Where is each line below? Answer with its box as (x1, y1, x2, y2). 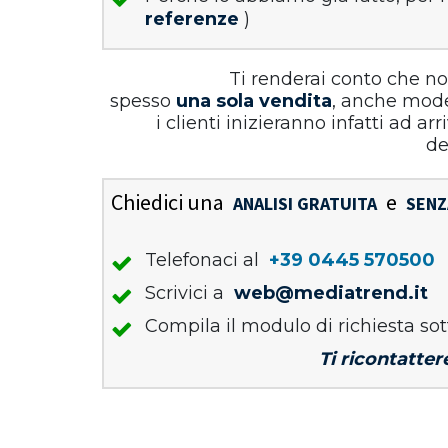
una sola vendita (176, 90, 332, 112)
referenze (145, 8, 239, 30)
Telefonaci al (145, 249, 264, 271)
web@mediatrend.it (234, 282, 428, 304)
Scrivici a (145, 282, 229, 304)
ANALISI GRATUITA (233, 192, 377, 215)
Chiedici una (111, 188, 228, 216)
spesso (110, 90, 176, 112)
